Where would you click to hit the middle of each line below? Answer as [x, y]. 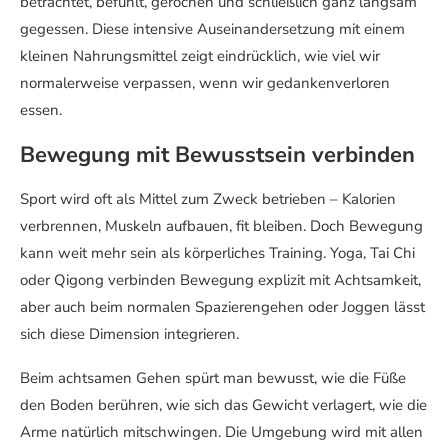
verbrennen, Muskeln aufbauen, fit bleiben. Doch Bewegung [221, 225]
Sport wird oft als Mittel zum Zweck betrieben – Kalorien [208, 198]
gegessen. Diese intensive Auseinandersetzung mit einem [212, 28]
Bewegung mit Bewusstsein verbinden [217, 154]
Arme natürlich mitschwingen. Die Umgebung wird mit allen [221, 431]
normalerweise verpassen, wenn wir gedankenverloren [205, 82]
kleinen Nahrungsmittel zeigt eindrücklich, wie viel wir [200, 55]
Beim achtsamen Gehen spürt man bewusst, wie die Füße [213, 377]
